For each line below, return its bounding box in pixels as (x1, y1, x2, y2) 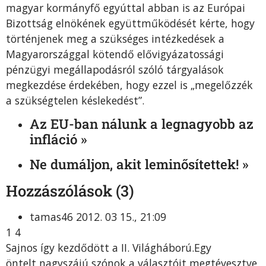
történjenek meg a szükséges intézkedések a (6, 31, 224, 46)
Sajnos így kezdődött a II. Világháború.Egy (6, 240, 211, 255)
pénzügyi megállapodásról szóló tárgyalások (6, 62, 224, 77)
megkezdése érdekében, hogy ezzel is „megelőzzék (6, 77, 253, 92)
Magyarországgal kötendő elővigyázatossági (6, 46, 224, 61)
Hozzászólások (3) (6, 180, 134, 201)
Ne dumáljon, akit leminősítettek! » (30, 156, 248, 173)
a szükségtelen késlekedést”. (6, 93, 144, 107)
